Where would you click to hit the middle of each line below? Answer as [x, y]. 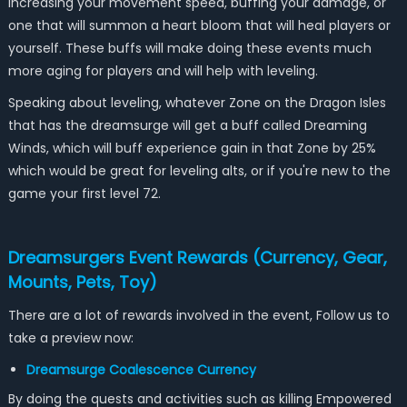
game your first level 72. [86, 194]
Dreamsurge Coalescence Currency [141, 370]
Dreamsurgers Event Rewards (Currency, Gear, [197, 258]
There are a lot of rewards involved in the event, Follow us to [199, 315]
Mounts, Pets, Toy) [82, 282]
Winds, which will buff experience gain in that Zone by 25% [192, 148]
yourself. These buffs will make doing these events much [189, 48]
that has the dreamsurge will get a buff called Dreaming [187, 125]
